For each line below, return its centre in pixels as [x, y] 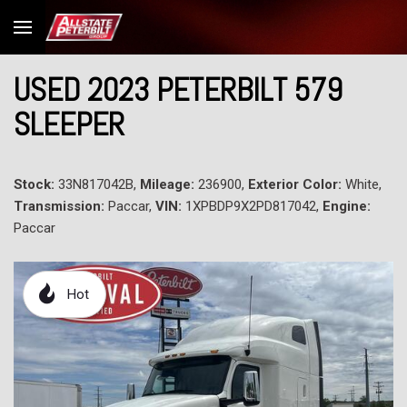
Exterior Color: [297, 184]
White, [363, 184]
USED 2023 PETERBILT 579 [178, 90]
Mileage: [167, 184]
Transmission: [59, 206]
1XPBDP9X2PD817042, [252, 206]
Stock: [34, 184]
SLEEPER [69, 124]
